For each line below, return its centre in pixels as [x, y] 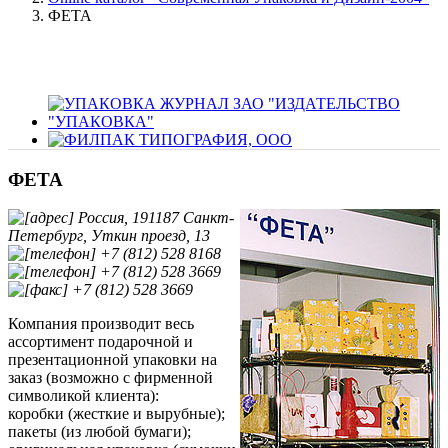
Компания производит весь [101, 324]
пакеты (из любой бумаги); [99, 432]
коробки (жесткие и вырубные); [116, 414]
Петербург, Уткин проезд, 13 [109, 236]
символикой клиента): [83, 396]
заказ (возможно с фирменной [110, 378]
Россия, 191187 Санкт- [154, 218]
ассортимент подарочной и [100, 342]
